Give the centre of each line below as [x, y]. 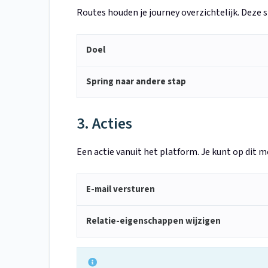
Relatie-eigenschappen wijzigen [153, 221]
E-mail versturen [121, 190]
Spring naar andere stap [136, 82]
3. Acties [104, 124]
